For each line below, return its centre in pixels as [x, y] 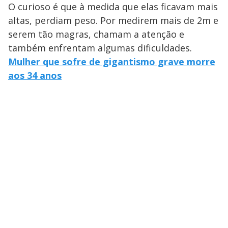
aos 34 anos [35, 75]
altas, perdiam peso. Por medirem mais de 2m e [113, 20]
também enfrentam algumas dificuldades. [100, 48]
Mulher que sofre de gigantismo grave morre [112, 62]
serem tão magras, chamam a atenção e [96, 34]
